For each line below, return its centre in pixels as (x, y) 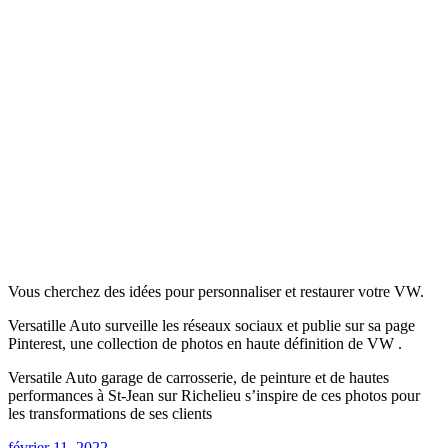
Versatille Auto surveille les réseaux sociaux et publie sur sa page (211, 325)
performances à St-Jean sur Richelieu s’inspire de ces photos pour (214, 395)
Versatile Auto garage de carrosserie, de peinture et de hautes (198, 377)
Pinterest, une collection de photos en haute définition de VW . (205, 343)
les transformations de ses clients (110, 413)
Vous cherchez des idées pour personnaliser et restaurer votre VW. (216, 291)
